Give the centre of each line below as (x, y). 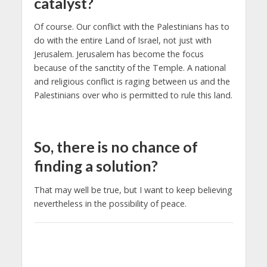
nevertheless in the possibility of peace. (110, 203)
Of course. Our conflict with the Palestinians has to (131, 27)
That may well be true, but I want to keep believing (133, 190)
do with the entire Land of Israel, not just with (122, 41)
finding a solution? (96, 166)
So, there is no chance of (116, 147)
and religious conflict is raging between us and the (132, 82)
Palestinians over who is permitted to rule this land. (133, 95)
